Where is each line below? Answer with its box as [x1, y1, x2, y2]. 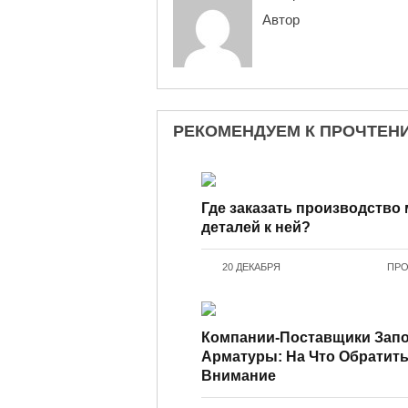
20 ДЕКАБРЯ [222, 261, 281, 273]
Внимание [201, 368, 277, 384]
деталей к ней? [201, 219, 311, 236]
